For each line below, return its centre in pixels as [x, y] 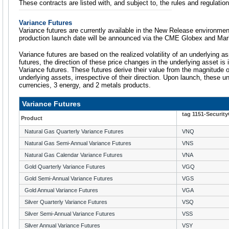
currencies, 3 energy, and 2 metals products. [85, 85]
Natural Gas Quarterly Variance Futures [74, 131]
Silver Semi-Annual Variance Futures [70, 213]
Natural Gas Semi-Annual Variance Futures [78, 143]
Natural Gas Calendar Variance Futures [74, 155]
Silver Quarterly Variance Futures [66, 202]
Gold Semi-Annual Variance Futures [69, 178]
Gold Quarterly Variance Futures [65, 166]
